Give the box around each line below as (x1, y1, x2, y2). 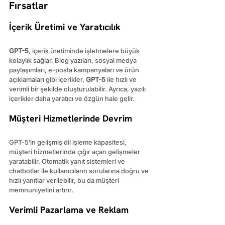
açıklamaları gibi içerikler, (9, 75, 86, 83)
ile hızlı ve (105, 75, 138, 83)
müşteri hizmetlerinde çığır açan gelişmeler (9, 147, 142, 156)
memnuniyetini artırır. (9, 185, 73, 194)
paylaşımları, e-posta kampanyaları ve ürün (9, 65, 141, 74)
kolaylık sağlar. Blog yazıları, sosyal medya (9, 56, 138, 64)
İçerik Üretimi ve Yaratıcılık (9, 21, 121, 33)
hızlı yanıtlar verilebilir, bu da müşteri (9, 176, 121, 184)
